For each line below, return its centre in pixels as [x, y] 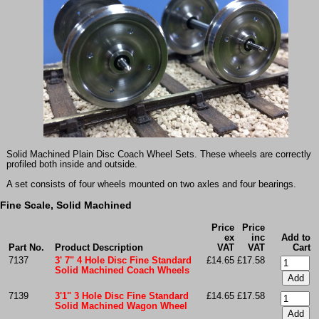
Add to [296, 238]
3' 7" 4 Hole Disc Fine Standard [123, 261]
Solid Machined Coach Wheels [122, 271]
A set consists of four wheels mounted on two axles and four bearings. [151, 185]
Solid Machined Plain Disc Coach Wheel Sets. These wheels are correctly [158, 155]
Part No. [26, 248]
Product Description [99, 248]
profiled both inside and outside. [72, 165]
